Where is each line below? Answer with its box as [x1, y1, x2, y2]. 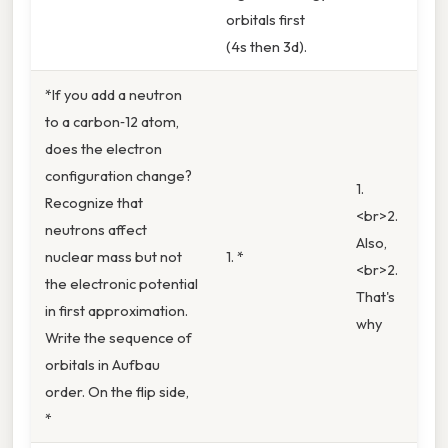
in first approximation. [45, 301, 188, 321]
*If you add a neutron [45, 85, 182, 105]
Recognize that [45, 193, 143, 213]
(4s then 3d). [226, 37, 307, 57]
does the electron [45, 139, 162, 159]
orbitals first [226, 10, 305, 30]
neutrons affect [45, 220, 147, 240]
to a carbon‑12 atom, [45, 112, 179, 132]
